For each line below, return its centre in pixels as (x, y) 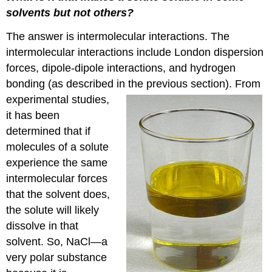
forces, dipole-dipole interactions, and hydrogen (121, 68)
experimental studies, (58, 99)
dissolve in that (42, 226)
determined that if (49, 131)
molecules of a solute (58, 147)
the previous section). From (195, 83)
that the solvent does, (58, 194)
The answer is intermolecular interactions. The (118, 36)
